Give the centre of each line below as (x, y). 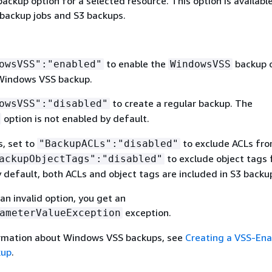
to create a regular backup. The (181, 103)
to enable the (136, 63)
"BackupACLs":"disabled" (108, 143)
